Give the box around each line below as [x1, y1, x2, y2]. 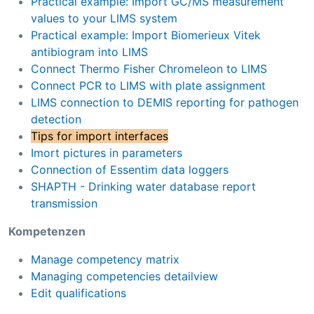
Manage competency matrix [31, 252, 179, 266]
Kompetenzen [8, 224, 86, 238]
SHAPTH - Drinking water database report [31, 179, 256, 193]
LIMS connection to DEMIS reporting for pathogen [31, 95, 299, 109]
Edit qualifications [31, 285, 126, 300]
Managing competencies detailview [31, 268, 218, 283]
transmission [31, 196, 97, 210]
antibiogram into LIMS [31, 44, 148, 59]
